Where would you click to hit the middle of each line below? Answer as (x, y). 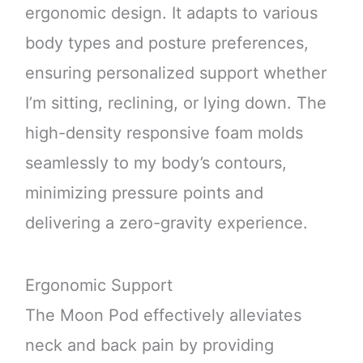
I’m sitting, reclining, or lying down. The (175, 103)
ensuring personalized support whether (175, 73)
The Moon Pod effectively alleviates (163, 316)
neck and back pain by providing (149, 346)
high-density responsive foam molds (164, 133)
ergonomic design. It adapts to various (171, 13)
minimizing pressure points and (144, 193)
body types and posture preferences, (167, 43)
